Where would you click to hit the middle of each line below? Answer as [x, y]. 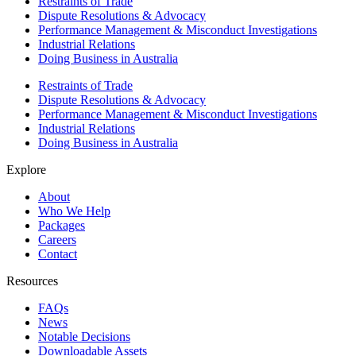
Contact [58, 254]
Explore [26, 170]
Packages [62, 226]
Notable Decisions [84, 337]
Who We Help [74, 211]
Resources [32, 281]
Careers [57, 240]
